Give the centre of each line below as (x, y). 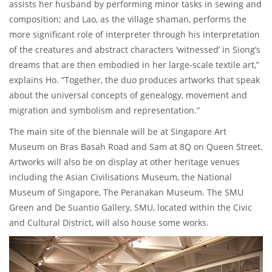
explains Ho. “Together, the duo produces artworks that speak (134, 80)
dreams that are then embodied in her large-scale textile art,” (134, 64)
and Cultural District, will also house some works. (109, 222)
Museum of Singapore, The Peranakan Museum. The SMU (126, 192)
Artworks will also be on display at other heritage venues (124, 161)
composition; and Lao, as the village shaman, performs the (128, 19)
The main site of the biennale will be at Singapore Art (118, 131)
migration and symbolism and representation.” (104, 110)
